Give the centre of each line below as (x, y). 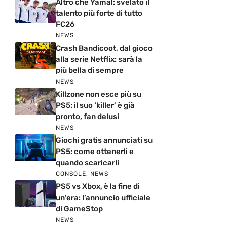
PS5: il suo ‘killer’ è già (95, 106)
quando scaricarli (87, 163)
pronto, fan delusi (87, 117)
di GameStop (79, 209)
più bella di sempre (90, 71)
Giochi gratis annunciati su (104, 141)
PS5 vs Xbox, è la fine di (98, 187)
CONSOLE (71, 174)
